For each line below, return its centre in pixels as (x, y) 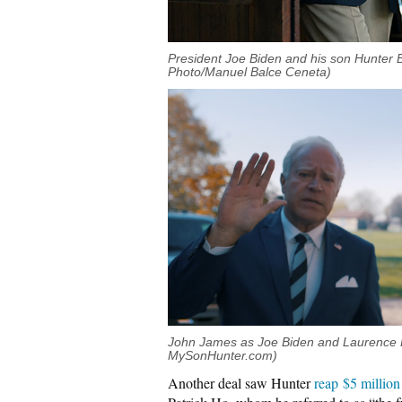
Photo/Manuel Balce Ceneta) (249, 72)
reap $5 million (357, 383)
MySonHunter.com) (223, 356)
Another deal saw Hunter (241, 383)
